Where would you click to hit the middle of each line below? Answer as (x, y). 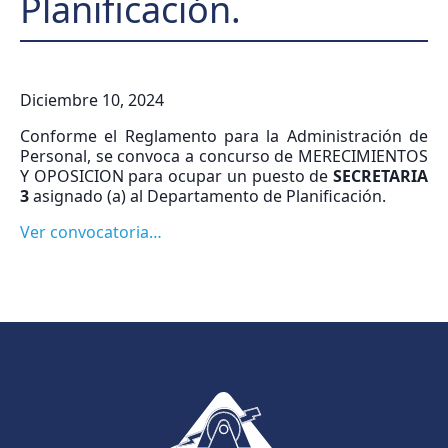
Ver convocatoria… (91, 231)
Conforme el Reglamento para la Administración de (224, 135)
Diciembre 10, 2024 (92, 99)
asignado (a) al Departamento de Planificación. (209, 195)
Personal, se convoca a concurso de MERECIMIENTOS (224, 155)
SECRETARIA (380, 175)
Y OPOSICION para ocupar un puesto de (176, 175)
